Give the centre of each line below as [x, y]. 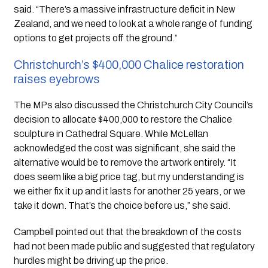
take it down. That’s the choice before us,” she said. [122, 205]
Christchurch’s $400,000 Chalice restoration [129, 64]
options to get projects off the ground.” [95, 38]
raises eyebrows [57, 79]
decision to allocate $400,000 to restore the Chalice [123, 119]
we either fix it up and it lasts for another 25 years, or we [129, 191]
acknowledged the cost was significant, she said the [124, 148]
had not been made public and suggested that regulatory [134, 246]
